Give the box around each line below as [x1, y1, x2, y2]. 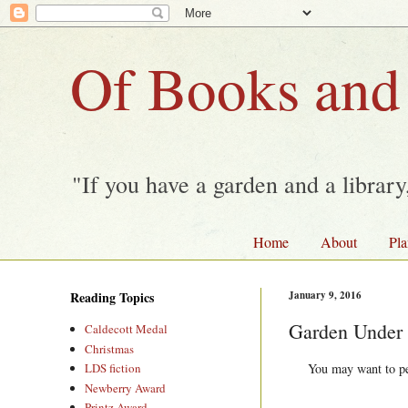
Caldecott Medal [85, 321, 168, 338]
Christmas [85, 340, 135, 357]
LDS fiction [85, 360, 142, 377]
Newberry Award [85, 379, 167, 396]
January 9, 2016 [289, 288, 362, 303]
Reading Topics [70, 288, 154, 308]
